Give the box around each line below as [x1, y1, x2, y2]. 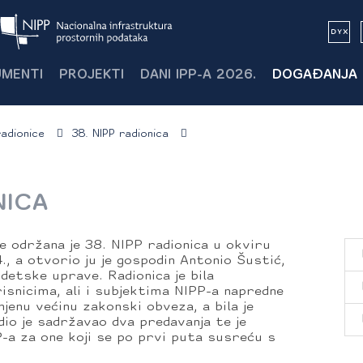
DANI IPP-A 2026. [140, 69, 256, 83]
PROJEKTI [59, 69, 124, 83]
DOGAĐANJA [272, 69, 357, 83]
